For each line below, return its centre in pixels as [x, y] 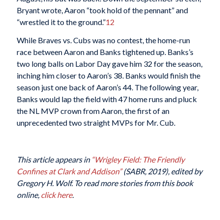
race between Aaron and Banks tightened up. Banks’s [105, 52]
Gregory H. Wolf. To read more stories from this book [105, 183]
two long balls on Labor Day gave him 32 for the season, [109, 64]
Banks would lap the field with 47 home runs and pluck [107, 99]
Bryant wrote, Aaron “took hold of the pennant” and [102, 10]
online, [28, 195]
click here [56, 195]
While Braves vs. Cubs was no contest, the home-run [103, 40]
